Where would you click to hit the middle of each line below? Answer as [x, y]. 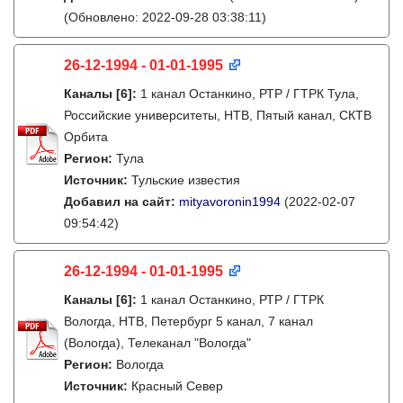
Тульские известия [186, 180]
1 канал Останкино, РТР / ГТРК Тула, [250, 94]
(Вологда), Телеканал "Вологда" [157, 343]
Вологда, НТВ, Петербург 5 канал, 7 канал [188, 321]
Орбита [86, 137]
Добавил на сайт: [121, 201]
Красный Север [177, 386]
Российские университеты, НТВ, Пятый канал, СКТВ [218, 115]
